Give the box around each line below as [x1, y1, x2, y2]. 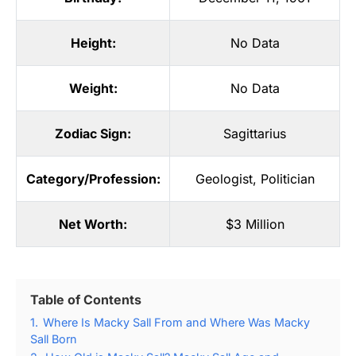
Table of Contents [30, 291, 141, 308]
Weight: [68, 79, 118, 96]
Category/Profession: [25, 170, 161, 187]
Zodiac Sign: [55, 125, 131, 141]
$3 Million [225, 215, 284, 232]
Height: [70, 34, 116, 51]
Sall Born [30, 331, 77, 346]
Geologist [195, 170, 253, 187]
